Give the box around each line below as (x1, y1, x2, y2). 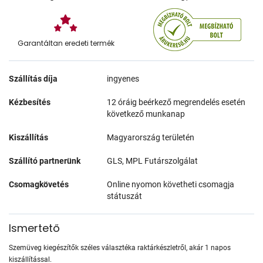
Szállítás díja (9, 73, 58, 83)
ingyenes (107, 73, 140, 83)
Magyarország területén (107, 132, 195, 142)
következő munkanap (107, 109, 186, 119)
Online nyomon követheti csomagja (107, 179, 235, 189)
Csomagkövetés (9, 179, 69, 189)
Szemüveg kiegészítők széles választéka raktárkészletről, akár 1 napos (9, 243, 231, 252)
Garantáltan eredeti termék (17, 38, 114, 48)
